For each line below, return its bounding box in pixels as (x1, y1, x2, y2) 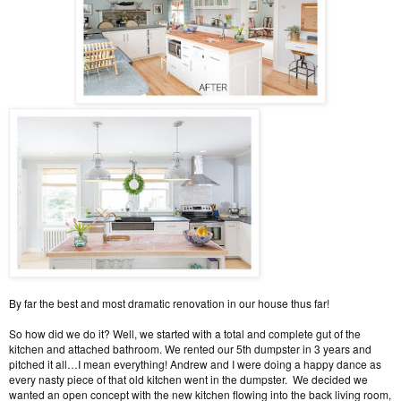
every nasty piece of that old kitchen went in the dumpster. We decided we (9, 371, 368, 388)
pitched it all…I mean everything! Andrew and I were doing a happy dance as (9, 356, 381, 372)
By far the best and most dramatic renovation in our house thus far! (9, 295, 332, 311)
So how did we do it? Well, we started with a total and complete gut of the (9, 326, 361, 342)
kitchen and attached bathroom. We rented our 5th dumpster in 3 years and (9, 341, 371, 357)
